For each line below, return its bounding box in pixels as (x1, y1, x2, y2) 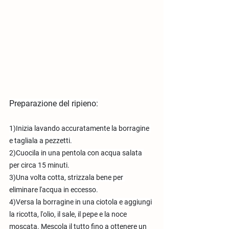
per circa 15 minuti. (9, 161, 70, 170)
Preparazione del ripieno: (9, 99, 98, 109)
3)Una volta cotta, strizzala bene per (9, 173, 125, 182)
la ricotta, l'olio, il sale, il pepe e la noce (9, 210, 128, 219)
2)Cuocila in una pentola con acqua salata (9, 149, 144, 157)
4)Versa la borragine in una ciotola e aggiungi (9, 198, 153, 207)
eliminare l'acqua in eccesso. (9, 186, 98, 194)
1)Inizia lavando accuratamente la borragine (9, 124, 151, 133)
